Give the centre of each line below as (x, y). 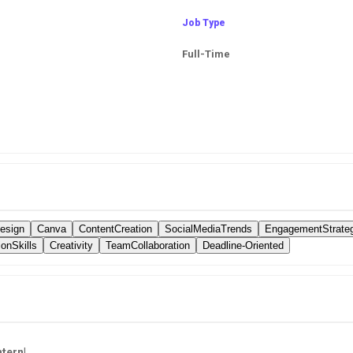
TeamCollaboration (148, 245)
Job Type (204, 22)
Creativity (71, 245)
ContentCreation (115, 229)
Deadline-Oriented (243, 245)
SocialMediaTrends (208, 229)
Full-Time (206, 54)
